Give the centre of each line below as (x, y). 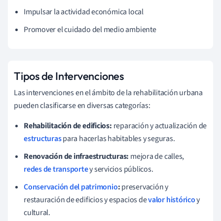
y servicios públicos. (121, 169)
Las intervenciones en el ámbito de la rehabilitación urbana (109, 92)
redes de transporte (56, 169)
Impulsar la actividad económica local (84, 12)
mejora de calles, (157, 156)
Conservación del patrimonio (71, 187)
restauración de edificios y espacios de (86, 200)
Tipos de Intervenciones (69, 76)
